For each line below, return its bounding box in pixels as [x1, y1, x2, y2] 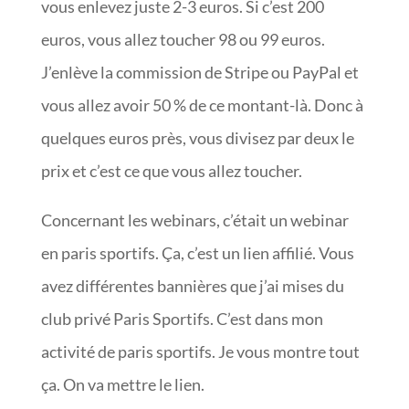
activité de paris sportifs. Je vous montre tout [40, 341, 360, 362]
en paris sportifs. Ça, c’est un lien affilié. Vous [40, 242, 354, 263]
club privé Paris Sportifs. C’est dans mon [40, 308, 323, 329]
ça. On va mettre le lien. [40, 373, 204, 394]
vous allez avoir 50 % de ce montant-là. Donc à [40, 94, 363, 115]
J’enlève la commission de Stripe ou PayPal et [40, 61, 359, 82]
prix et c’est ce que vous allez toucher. [40, 160, 302, 181]
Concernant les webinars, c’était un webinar [40, 209, 349, 230]
